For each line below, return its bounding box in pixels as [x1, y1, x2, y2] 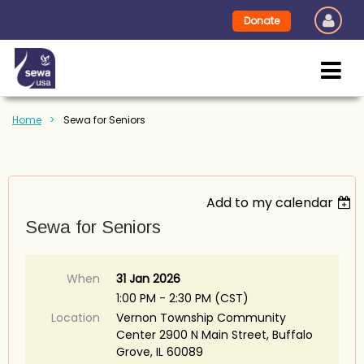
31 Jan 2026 [116, 271, 180, 287]
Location [51, 310, 100, 326]
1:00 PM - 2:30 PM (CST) [116, 290, 249, 306]
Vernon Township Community [116, 310, 286, 326]
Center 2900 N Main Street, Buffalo [116, 327, 313, 343]
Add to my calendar [206, 193, 334, 212]
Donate [244, 14, 279, 28]
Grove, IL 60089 [116, 344, 203, 360]
